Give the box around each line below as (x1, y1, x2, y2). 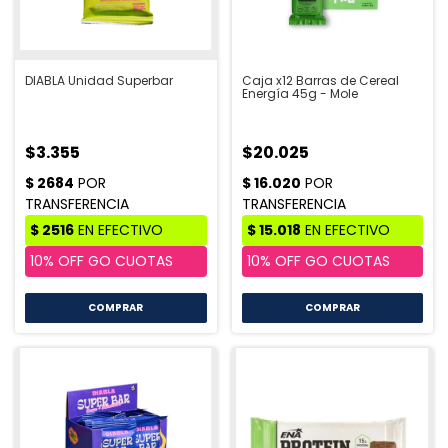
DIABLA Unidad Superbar (25, 72, 173, 90)
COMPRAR (88, 300, 144, 316)
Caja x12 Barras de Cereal (241, 72, 399, 90)
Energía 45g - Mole (241, 85, 358, 103)
